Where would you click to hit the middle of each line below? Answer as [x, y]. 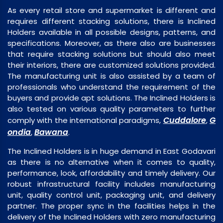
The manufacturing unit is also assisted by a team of [111, 76]
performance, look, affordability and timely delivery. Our [111, 173]
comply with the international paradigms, [85, 120]
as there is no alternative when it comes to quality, [111, 162]
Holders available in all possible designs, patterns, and [111, 32]
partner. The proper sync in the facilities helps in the [111, 206]
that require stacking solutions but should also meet [111, 54]
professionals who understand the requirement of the [111, 87]
